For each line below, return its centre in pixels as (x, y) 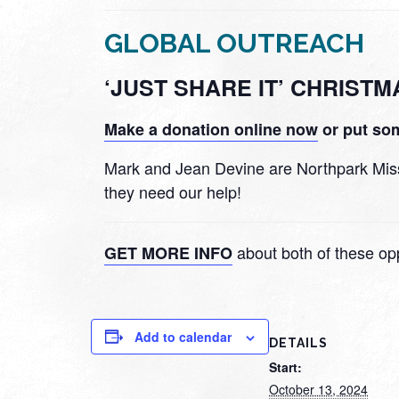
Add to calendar (183, 336)
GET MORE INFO (168, 252)
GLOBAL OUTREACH (234, 43)
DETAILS (298, 342)
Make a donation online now (211, 129)
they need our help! (173, 191)
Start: (285, 366)
